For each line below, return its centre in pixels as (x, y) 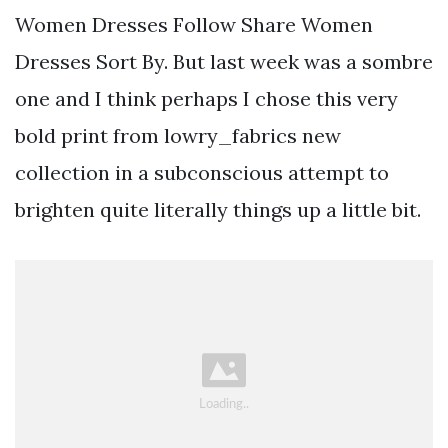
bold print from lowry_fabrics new (178, 135)
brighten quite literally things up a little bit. (218, 209)
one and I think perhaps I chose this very (206, 98)
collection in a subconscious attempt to (202, 172)
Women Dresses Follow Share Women (194, 24)
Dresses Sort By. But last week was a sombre (224, 61)
